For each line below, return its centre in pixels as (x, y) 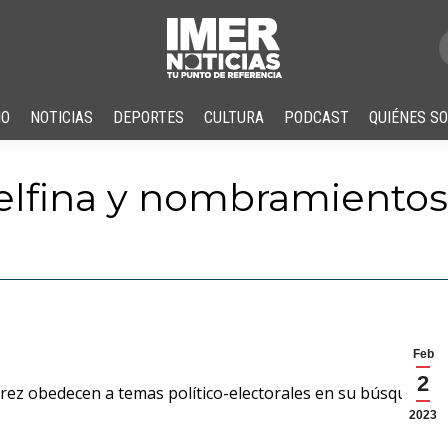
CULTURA (234, 117)
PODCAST (316, 117)
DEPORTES (148, 117)
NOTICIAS (61, 117)
